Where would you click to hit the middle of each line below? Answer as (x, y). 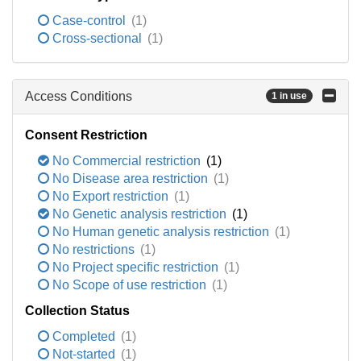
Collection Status (77, 311)
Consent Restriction (86, 135)
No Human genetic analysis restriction (161, 232)
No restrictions (93, 249)
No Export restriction (110, 196)
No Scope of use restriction (129, 285)
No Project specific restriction (135, 267)
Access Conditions (79, 96)
